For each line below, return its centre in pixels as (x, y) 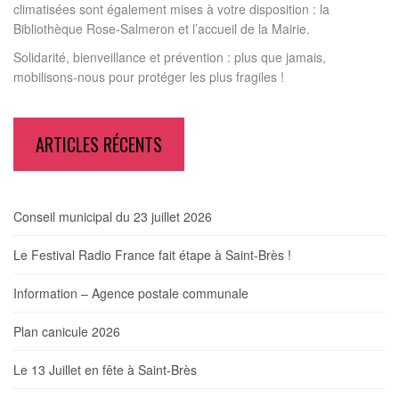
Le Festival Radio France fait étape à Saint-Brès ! (152, 254)
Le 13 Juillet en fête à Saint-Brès (105, 369)
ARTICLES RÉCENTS (99, 144)
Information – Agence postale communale (131, 293)
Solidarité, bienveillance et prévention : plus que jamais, (170, 57)
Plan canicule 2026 (67, 331)
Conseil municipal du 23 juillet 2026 (113, 216)
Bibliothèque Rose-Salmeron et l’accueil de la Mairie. (162, 28)
